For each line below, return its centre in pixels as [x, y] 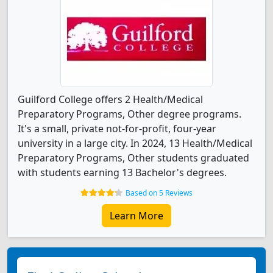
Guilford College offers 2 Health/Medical [110, 99]
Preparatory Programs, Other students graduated [133, 158]
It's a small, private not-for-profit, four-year [117, 129]
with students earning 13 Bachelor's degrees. [122, 172]
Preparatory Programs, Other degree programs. [129, 114]
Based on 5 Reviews [159, 193]
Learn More [136, 216]
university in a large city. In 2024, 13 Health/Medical [135, 143]
